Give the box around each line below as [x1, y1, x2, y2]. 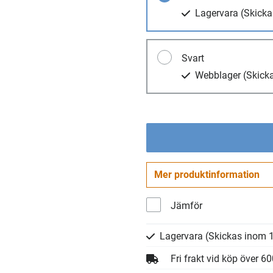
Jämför [171, 200, 202, 211]
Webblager [195, 69, 243, 81]
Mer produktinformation [154, 169, 260, 180]
